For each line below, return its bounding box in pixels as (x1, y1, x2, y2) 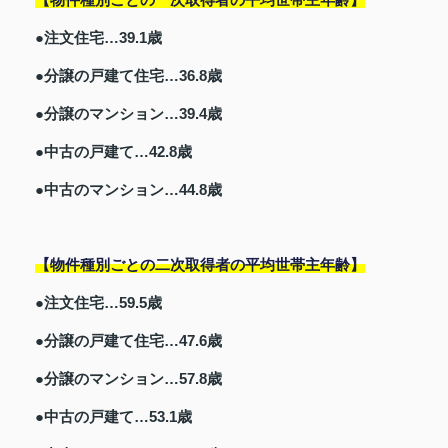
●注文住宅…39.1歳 (35, 28, 162, 46)
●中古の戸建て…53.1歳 (35, 407, 192, 425)
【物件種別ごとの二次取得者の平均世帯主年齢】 (35, 255, 365, 273)
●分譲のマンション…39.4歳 (35, 104, 222, 122)
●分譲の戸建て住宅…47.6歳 (35, 331, 222, 349)
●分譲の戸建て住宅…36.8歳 (35, 66, 222, 84)
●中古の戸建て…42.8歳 (35, 142, 192, 160)
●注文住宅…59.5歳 (35, 293, 162, 311)
